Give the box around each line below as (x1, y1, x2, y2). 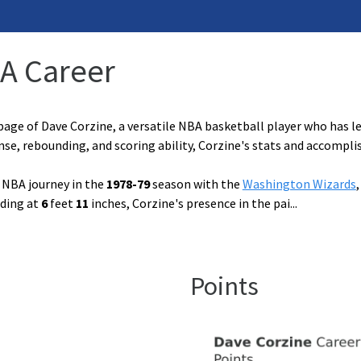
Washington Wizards (242, 176, 356, 192)
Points (190, 270, 259, 302)
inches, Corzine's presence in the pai (88, 195, 290, 211)
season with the (149, 176, 243, 192)
